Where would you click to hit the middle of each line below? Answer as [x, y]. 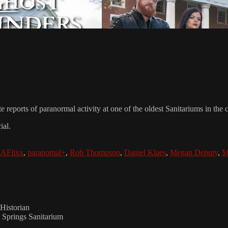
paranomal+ [47, 152]
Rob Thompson [95, 152]
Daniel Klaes [145, 152]
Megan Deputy [194, 152]
